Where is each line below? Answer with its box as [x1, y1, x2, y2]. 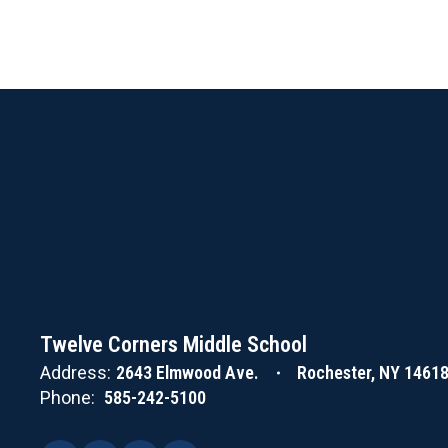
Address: [40, 362, 111, 383]
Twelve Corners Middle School [40, 332, 307, 357]
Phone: [40, 387, 95, 408]
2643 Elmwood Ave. [116, 362, 259, 383]
